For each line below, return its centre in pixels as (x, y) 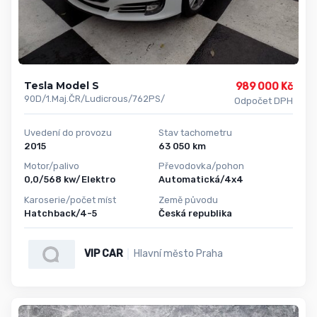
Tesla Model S (62, 85)
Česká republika (195, 214)
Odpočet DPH (263, 100)
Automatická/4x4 (201, 180)
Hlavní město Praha (178, 254)
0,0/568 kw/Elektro (70, 180)
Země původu (188, 200)
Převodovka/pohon (201, 166)
